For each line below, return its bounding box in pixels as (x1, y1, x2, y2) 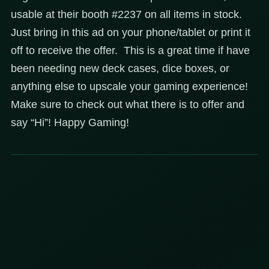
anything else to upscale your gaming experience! (11, 80, 248, 93)
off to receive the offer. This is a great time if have (11, 44, 250, 57)
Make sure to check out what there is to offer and (11, 98, 244, 111)
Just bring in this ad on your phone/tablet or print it (11, 26, 250, 39)
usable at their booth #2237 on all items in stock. (11, 8, 242, 21)
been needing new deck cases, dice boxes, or (11, 62, 229, 75)
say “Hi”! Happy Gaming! (11, 116, 129, 129)
